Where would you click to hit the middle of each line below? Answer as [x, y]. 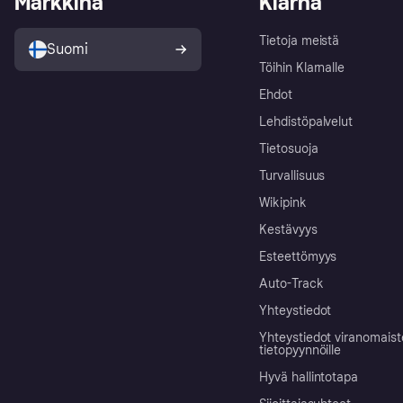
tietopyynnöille [300, 351]
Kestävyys [288, 230]
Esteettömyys [298, 257]
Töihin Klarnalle [302, 68]
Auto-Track [291, 284]
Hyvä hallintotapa [309, 378]
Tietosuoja [289, 149]
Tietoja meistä [300, 41]
